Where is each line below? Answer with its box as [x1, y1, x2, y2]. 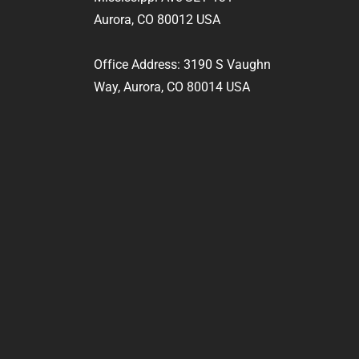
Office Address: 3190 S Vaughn [94, 57, 271, 72]
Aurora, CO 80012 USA [94, 12, 220, 27]
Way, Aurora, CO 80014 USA [94, 79, 250, 95]
